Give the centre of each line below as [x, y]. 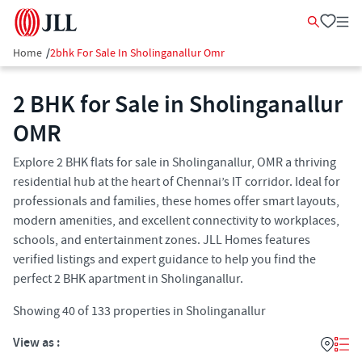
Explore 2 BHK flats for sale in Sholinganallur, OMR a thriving [175, 162]
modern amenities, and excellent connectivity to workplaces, [176, 221]
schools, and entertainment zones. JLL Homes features [162, 240]
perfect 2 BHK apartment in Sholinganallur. [128, 279]
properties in [147, 311]
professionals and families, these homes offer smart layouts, [176, 201]
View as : [36, 343]
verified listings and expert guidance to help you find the [164, 259]
